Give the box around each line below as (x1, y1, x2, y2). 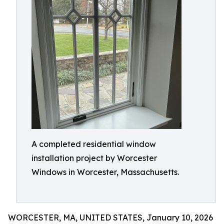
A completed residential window (31, 139, 156, 149)
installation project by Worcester (31, 153, 157, 163)
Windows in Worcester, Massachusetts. (31, 167, 179, 177)
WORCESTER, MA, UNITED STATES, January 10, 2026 (8, 212, 213, 222)
